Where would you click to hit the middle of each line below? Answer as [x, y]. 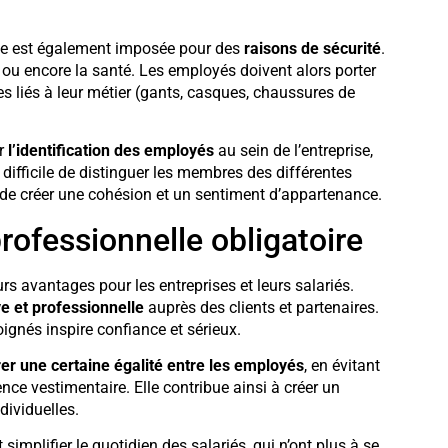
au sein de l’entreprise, [293, 151]
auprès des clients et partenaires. [261, 307]
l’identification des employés [110, 151]
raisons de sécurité [312, 48]
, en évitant [341, 365]
